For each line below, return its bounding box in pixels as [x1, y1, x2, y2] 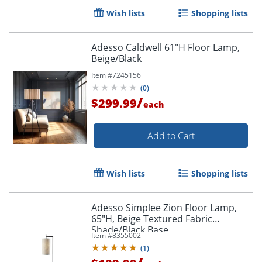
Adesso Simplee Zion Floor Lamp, [91, 201, 237, 214]
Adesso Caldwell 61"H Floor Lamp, [91, 40, 240, 54]
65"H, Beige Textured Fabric [91, 212, 212, 225]
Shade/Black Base [91, 223, 168, 236]
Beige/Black [91, 51, 142, 65]
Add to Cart [147, 129, 195, 142]
